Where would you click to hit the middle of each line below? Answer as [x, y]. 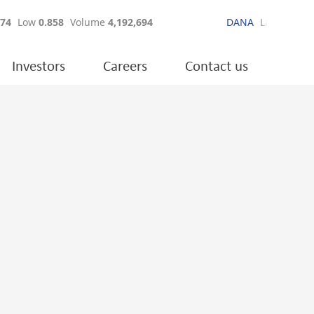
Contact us [216, 67]
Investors [38, 67]
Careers [125, 67]
